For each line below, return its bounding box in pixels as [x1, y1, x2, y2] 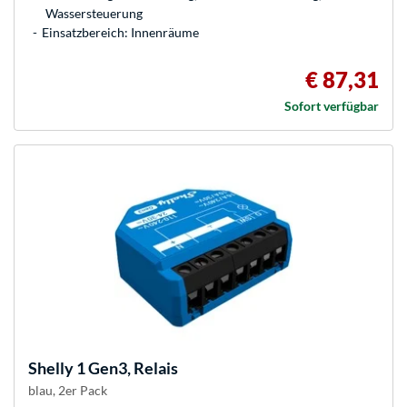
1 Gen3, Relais [74, 358, 178, 379]
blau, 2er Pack [28, 382, 107, 399]
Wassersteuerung [45, 5, 143, 22]
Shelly [28, 358, 74, 379]
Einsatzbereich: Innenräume [42, 25, 199, 41]
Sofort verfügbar [284, 98, 379, 114]
